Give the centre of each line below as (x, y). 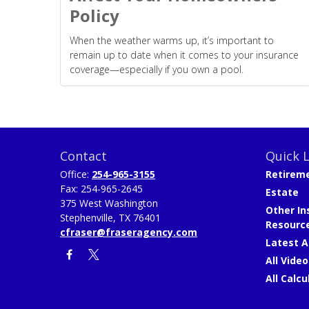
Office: (76, 174)
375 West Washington (109, 203)
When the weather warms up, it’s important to (172, 40)
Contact (83, 156)
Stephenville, (88, 217)
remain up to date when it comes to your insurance (184, 54)
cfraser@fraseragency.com (129, 232)
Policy (94, 15)
